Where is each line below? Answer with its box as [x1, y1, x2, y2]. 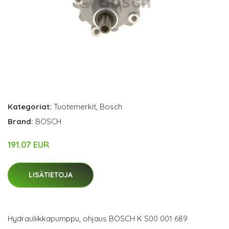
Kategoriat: [8, 101, 52, 111]
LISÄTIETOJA [29, 170, 73, 179]
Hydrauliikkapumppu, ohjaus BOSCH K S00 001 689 [8, 213, 188, 223]
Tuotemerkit [54, 101, 96, 111]
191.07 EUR [8, 139, 49, 150]
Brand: [8, 116, 35, 126]
